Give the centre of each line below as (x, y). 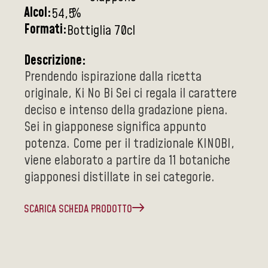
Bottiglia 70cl (101, 31)
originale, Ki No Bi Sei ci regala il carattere (131, 94)
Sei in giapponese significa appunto (115, 127)
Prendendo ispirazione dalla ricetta (113, 77)
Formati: (45, 30)
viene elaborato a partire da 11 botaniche (127, 161)
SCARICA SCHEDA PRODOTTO (78, 209)
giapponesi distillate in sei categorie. (120, 177)
